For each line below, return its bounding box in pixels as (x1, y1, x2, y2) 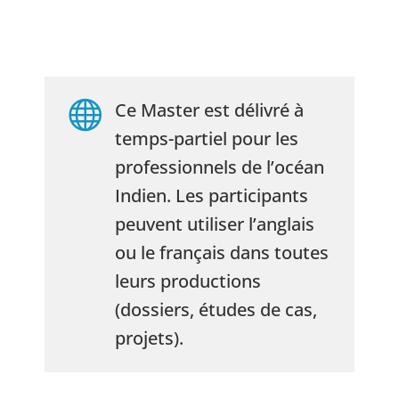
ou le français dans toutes (115, 240, 329, 265)
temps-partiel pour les (115, 126, 298, 151)
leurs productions (115, 269, 261, 293)
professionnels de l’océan (115, 155, 324, 179)
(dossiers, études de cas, (115, 297, 317, 322)
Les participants (175, 183, 308, 208)
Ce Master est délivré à (115, 98, 304, 122)
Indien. (115, 183, 175, 208)
